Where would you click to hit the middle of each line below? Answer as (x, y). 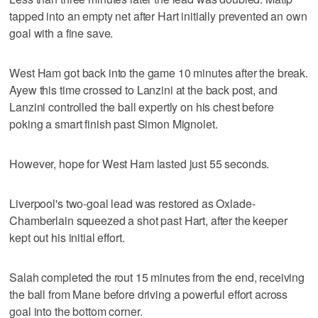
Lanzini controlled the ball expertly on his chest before (142, 106)
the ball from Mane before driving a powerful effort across (149, 294)
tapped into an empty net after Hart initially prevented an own (158, 16)
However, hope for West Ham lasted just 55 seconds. (139, 163)
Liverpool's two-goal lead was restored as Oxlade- (132, 203)
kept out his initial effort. (67, 237)
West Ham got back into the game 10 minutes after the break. (159, 72)
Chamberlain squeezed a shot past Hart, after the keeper (148, 220)
